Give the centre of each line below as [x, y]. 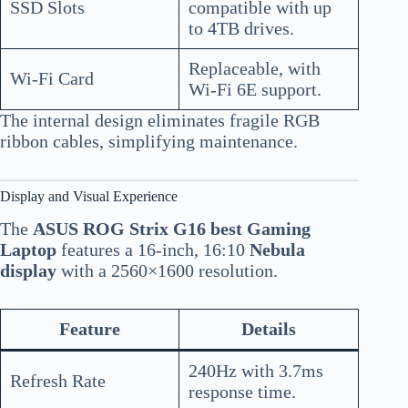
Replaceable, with [255, 69]
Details [269, 329]
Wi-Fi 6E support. [255, 90]
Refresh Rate [58, 381]
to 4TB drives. [241, 29]
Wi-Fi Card [52, 79]
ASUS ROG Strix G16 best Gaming [172, 229]
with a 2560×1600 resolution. [167, 271]
